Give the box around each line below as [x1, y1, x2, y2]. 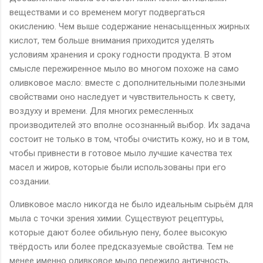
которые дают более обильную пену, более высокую [9, 227, 227, 238]
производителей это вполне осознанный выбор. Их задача [9, 119, 250, 130]
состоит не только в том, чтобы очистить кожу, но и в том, [9, 133, 249, 144]
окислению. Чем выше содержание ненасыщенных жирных [9, 21, 249, 32]
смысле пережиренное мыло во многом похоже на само [9, 63, 239, 74]
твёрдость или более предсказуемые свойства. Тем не [9, 241, 234, 252]
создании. [9, 176, 50, 187]
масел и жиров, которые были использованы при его [9, 161, 226, 173]
